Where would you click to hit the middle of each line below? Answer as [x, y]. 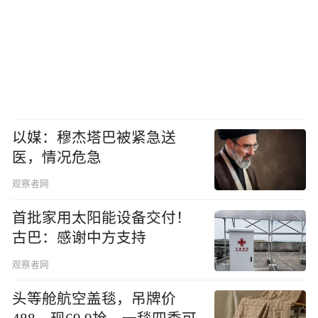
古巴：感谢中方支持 [79, 238]
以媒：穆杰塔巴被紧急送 [94, 137]
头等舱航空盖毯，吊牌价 [94, 298]
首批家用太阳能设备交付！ [102, 218]
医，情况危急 [57, 157]
